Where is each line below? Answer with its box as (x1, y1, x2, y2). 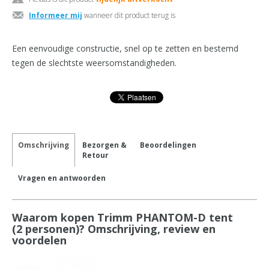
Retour (82, 150, 109, 161)
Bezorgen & (82, 140, 127, 151)
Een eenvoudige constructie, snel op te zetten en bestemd (12, 43, 238, 55)
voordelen (12, 233, 67, 248)
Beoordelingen (140, 140, 196, 151)
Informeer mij (29, 10, 82, 21)
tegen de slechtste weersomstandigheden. (12, 57, 177, 69)
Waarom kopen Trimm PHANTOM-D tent (12, 210, 233, 225)
